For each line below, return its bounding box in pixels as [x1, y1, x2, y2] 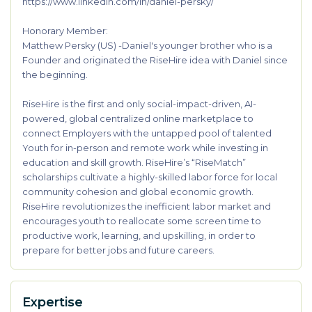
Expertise [22, 295, 83, 310]
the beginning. [22, 69, 88, 80]
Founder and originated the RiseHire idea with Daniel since [22, 54, 288, 65]
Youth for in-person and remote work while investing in [22, 142, 268, 153]
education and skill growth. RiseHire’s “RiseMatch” [22, 157, 246, 168]
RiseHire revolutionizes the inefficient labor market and [22, 201, 271, 212]
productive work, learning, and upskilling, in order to [22, 230, 256, 241]
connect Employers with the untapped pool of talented [22, 127, 272, 139]
